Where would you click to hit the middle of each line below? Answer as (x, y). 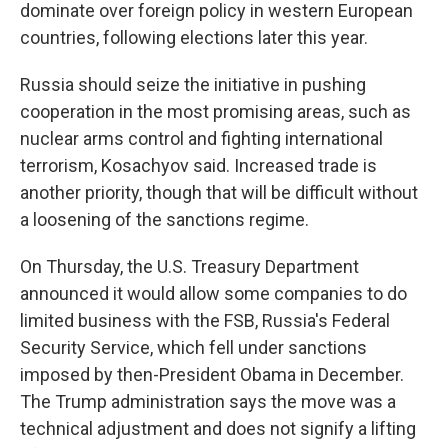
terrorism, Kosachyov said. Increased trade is (198, 165)
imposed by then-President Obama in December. (212, 374)
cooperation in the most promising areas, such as (215, 111)
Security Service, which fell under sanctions (193, 347)
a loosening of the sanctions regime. (164, 219)
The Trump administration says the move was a (208, 401)
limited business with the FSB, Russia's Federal (205, 320)
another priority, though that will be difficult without (219, 192)
